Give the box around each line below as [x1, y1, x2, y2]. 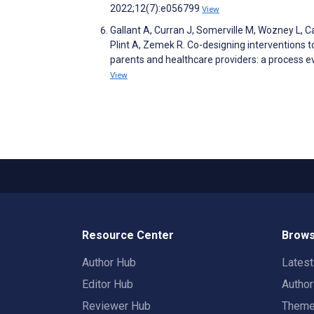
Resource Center [82, 228, 174, 242]
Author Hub [82, 256, 136, 269]
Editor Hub [82, 278, 133, 291]
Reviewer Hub [82, 299, 151, 313]
